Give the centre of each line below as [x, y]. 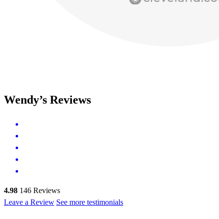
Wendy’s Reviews [47, 100]
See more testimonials [90, 202]
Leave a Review [29, 202]
